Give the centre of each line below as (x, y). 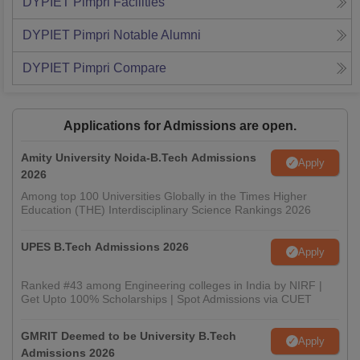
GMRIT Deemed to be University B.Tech (129, 336)
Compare (140, 68)
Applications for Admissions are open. (180, 126)
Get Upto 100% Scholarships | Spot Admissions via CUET (166, 299)
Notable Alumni (157, 35)
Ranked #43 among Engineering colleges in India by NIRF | (172, 286)
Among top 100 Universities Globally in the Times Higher (164, 196)
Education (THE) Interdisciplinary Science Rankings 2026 (166, 210)
